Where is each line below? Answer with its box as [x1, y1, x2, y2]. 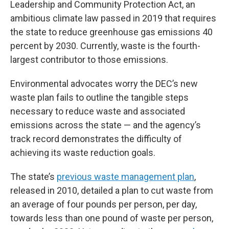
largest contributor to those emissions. [10, 54, 168, 65]
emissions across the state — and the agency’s [10, 120, 201, 130]
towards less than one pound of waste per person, [10, 213, 213, 223]
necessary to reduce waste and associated [10, 106, 185, 117]
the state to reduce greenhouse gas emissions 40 [10, 27, 213, 37]
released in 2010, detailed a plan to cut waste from [10, 185, 213, 196]
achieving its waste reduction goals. [10, 147, 155, 158]
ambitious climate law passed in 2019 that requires [10, 13, 216, 24]
